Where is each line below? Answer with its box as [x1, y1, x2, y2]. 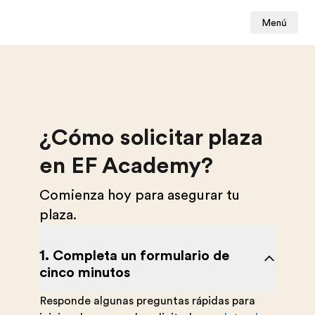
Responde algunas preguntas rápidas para [39, 295, 255, 307]
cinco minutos [39, 264, 130, 281]
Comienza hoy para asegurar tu [39, 187, 240, 203]
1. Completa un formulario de [39, 247, 229, 264]
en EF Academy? [39, 153, 213, 179]
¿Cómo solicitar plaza [39, 124, 263, 150]
